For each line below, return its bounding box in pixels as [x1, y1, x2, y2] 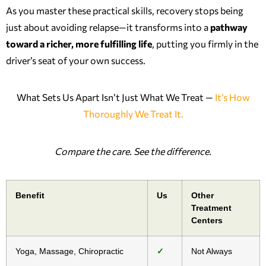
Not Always [191, 246, 232, 256]
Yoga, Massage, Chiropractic [15, 246, 123, 256]
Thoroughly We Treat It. [83, 108, 183, 120]
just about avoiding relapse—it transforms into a [6, 21, 210, 33]
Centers [191, 215, 223, 225]
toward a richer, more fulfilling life [6, 37, 152, 49]
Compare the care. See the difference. [55, 145, 211, 157]
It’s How [214, 91, 250, 103]
